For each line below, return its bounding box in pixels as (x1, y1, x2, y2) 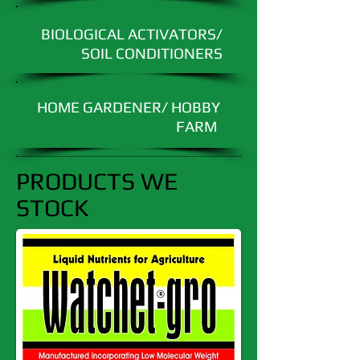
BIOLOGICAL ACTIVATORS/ (41, 25, 223, 43)
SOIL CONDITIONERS (81, 44, 223, 62)
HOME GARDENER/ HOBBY (37, 98, 220, 116)
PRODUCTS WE (16, 167, 178, 195)
